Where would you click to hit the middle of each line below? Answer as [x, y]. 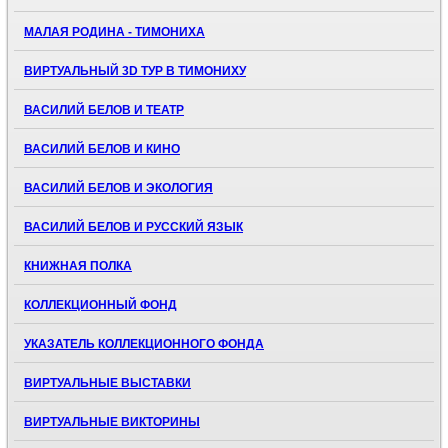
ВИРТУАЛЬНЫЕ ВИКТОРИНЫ [112, 422]
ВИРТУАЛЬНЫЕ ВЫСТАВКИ [107, 383]
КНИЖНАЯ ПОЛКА [78, 266]
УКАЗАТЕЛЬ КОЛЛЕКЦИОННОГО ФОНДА [144, 344]
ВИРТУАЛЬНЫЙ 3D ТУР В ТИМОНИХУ [135, 71]
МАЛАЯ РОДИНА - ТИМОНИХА [114, 32]
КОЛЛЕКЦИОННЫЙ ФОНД [100, 305]
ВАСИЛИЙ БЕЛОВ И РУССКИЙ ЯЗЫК [133, 227]
